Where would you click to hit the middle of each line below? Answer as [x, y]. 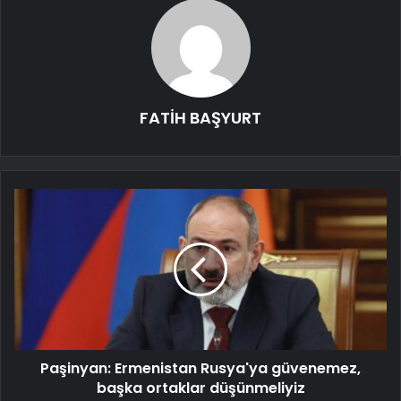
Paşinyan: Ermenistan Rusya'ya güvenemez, [200, 369]
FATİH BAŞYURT [200, 118]
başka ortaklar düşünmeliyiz [200, 388]
